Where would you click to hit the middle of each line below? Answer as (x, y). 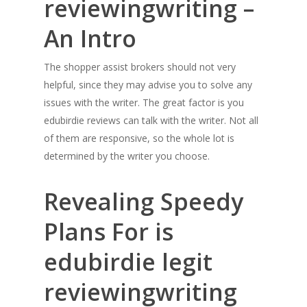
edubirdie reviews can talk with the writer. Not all (151, 120)
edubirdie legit (128, 262)
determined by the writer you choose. (127, 156)
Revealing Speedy (144, 201)
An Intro (90, 38)
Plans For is (109, 232)
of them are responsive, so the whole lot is (139, 138)
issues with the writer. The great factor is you (144, 102)
